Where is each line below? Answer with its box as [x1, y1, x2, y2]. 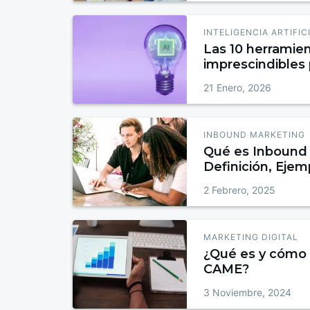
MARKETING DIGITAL [203, 232, 299, 243]
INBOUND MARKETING [203, 129, 306, 140]
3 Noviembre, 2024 [203, 286, 292, 299]
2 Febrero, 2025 [203, 184, 276, 197]
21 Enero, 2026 [203, 82, 272, 94]
